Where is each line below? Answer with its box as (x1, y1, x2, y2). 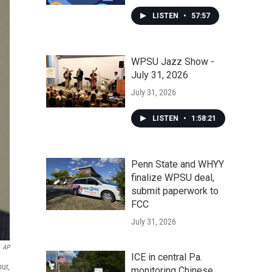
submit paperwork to (131, 185, 219, 197)
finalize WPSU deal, (131, 172, 214, 183)
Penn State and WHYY (131, 158, 224, 170)
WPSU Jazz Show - (131, 56, 214, 67)
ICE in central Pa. (131, 251, 202, 263)
